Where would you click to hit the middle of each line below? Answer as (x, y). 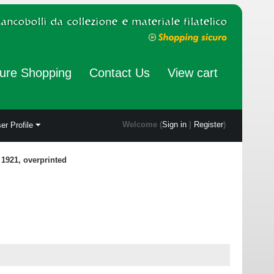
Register (208, 124)
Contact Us (119, 73)
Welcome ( (142, 124)
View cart (192, 73)
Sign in (174, 124)
